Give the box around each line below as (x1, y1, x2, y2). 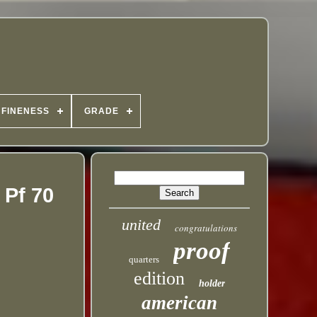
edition (134, 268, 185, 289)
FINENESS (1, 106, 50, 116)
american (142, 292, 218, 313)
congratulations (175, 221, 238, 234)
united (122, 216, 161, 234)
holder (199, 278, 226, 289)
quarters (129, 254, 160, 265)
